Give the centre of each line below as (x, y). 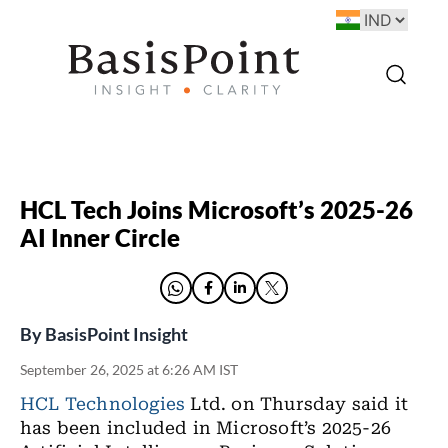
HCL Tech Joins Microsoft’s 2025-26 (216, 209)
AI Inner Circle (100, 237)
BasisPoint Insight (116, 334)
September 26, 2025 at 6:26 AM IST (129, 369)
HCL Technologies (103, 404)
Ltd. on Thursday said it (297, 404)
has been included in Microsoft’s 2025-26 (206, 428)
